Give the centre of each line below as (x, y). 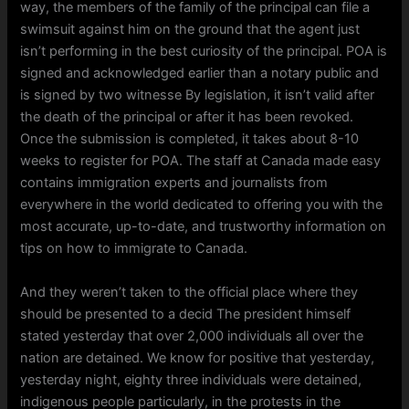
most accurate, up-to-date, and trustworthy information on (204, 227)
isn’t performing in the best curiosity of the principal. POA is (204, 52)
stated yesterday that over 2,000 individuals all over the (192, 336)
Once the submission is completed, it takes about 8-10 (190, 139)
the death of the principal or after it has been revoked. (187, 117)
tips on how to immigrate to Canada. (134, 249)
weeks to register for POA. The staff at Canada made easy (201, 161)
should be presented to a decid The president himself (186, 314)
